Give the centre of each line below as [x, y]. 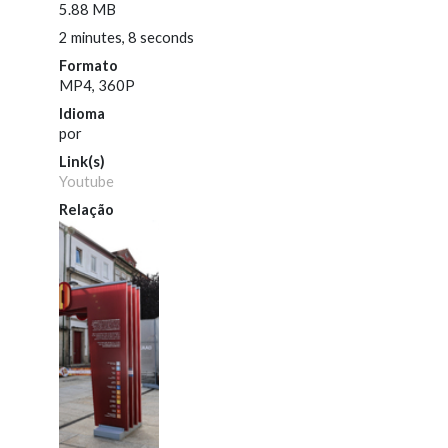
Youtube [87, 182]
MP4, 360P [97, 86]
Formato [89, 66]
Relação [87, 210]
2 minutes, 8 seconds [127, 38]
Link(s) [82, 162]
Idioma [82, 114]
